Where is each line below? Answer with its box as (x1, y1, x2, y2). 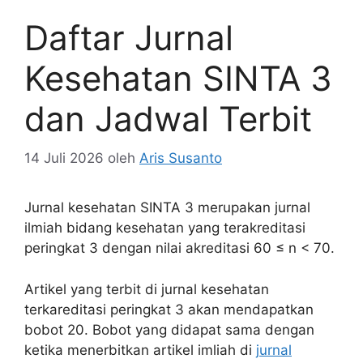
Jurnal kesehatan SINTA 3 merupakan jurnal (24, 199, 310, 216)
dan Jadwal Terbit (24, 97, 312, 139)
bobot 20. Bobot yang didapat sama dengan (24, 321, 314, 338)
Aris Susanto (139, 150, 222, 167)
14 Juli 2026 (24, 150, 104, 167)
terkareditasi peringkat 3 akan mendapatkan (24, 301, 314, 318)
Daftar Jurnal (24, 16, 233, 58)
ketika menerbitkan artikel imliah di (24, 341, 256, 358)
